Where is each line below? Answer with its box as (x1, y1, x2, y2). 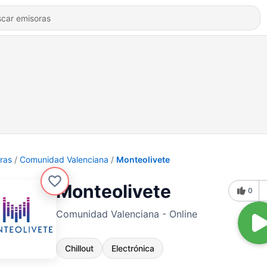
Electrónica (111, 243, 154, 253)
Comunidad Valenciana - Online (56, 208, 197, 220)
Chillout (65, 243, 94, 253)
